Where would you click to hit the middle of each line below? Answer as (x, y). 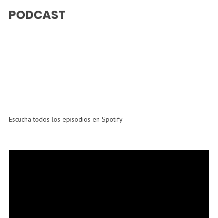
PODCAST (37, 15)
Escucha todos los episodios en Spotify (65, 119)
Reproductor (26, 156)
